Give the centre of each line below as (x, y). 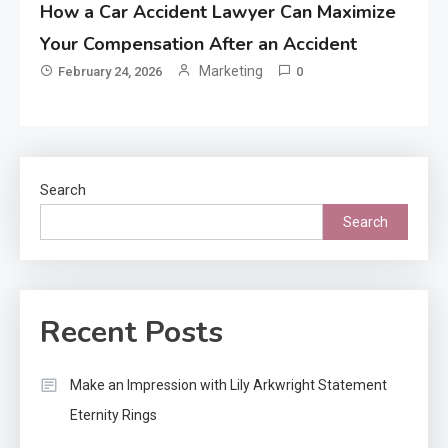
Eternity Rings (113, 415)
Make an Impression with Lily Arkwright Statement (228, 385)
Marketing (231, 71)
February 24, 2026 (110, 72)
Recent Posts (131, 333)
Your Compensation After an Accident (199, 44)
